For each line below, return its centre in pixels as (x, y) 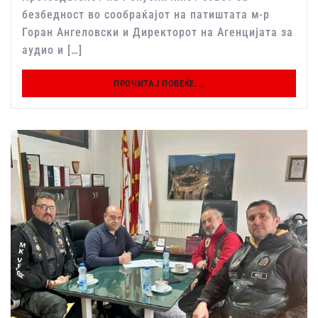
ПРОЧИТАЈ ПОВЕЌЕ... (159, 84)
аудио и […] (52, 50)
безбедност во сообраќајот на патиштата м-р (146, 15)
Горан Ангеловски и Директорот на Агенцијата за (158, 33)
